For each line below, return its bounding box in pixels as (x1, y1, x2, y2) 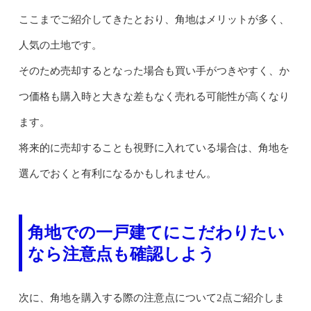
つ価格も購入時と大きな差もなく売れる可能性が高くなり (18, 90, 289, 102)
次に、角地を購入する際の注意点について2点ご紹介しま (18, 292, 285, 303)
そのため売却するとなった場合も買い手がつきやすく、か (18, 65, 289, 76)
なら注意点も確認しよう (27, 244, 215, 263)
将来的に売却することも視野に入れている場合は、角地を (18, 142, 289, 153)
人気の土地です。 (18, 39, 102, 51)
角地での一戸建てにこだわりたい (27, 222, 285, 242)
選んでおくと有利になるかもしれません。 (18, 167, 217, 179)
